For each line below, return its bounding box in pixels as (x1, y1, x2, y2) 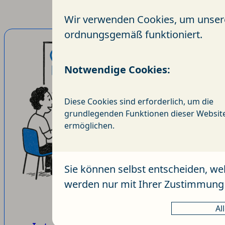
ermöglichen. (64, 120, 115, 131)
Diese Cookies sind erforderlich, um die (64, 95, 214, 107)
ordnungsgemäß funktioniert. (64, 27, 202, 41)
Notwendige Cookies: (64, 62, 171, 76)
